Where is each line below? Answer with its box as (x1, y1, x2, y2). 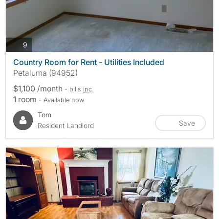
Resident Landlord (38, 121, 94, 130)
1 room (13, 94, 39, 105)
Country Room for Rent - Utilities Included (13, 57, 164, 67)
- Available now (39, 96, 84, 104)
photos (27, 40, 48, 48)
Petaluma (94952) (13, 68, 78, 78)
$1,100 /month (13, 84, 65, 94)
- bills (65, 85, 83, 93)
